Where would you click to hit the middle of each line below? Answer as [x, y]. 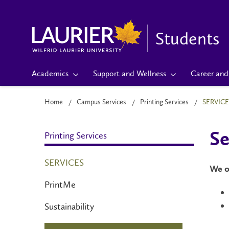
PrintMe [60, 185]
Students [187, 38]
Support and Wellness [130, 73]
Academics [50, 73]
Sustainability [69, 207]
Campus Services [101, 102]
